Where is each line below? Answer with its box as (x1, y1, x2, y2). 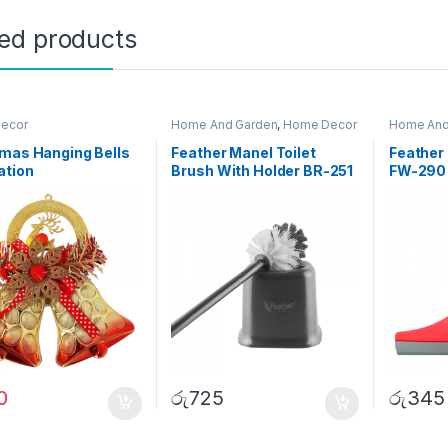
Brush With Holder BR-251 (171, 161, 354, 179)
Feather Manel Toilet (171, 143, 316, 161)
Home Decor (283, 117, 357, 133)
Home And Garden (171, 117, 278, 133)
